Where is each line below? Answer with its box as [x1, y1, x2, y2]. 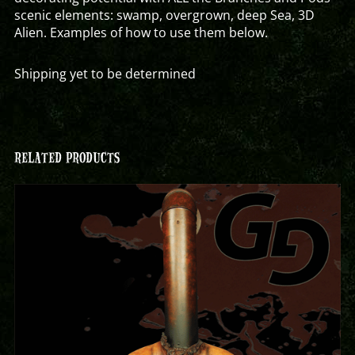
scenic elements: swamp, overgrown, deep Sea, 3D [13, 6, 315, 24]
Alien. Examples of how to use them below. [13, 24, 268, 41]
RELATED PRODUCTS [13, 148, 120, 166]
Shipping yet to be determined [13, 65, 196, 83]
